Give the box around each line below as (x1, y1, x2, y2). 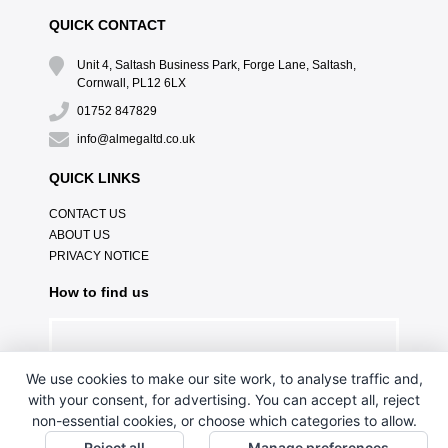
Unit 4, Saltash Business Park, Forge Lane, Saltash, (76, 57, 356, 72)
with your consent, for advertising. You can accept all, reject (28, 391, 420, 408)
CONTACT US (48, 206, 126, 221)
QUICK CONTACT (48, 16, 166, 33)
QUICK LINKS (48, 169, 140, 186)
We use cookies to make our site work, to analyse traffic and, (25, 370, 423, 387)
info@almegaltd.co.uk (76, 131, 195, 146)
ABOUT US (48, 227, 110, 242)
